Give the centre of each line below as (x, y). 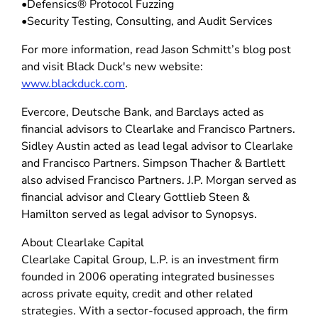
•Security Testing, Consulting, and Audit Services (147, 21)
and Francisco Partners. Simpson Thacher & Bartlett (153, 163)
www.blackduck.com (73, 83)
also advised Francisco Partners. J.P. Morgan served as (159, 180)
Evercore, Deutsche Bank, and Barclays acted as (143, 112)
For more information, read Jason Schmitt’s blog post (156, 49)
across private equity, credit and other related (137, 294)
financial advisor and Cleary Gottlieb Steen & (136, 197)
